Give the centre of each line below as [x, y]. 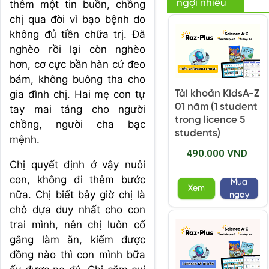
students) [198, 134]
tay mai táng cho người [77, 109]
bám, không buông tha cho [77, 79]
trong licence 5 [210, 120]
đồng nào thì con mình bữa [77, 255]
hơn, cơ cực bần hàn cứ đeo [77, 64]
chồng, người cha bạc [77, 124]
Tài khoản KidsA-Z [217, 94]
